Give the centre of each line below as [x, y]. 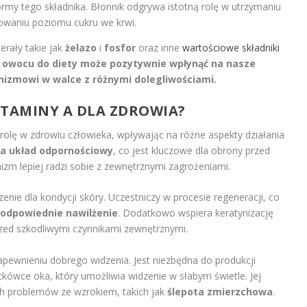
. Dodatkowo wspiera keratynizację [195, 213]
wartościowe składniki [231, 47]
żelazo [81, 47]
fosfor [120, 47]
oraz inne [159, 47]
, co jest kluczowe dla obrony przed [191, 150]
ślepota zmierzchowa [220, 291]
